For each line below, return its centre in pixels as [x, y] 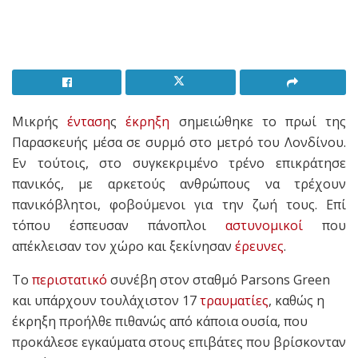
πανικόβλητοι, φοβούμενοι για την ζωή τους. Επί [179, 204]
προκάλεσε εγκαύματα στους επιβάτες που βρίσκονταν [179, 342]
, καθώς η [296, 300]
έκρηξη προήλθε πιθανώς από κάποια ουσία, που [160, 321]
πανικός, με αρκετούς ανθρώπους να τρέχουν [179, 183]
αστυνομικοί [264, 225]
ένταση [89, 121]
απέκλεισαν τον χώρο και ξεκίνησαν [123, 246]
